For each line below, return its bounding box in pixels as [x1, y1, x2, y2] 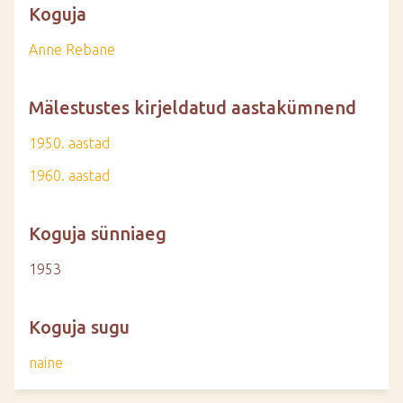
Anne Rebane [29, 41, 115, 58]
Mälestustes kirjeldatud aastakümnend [29, 97, 356, 118]
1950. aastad [29, 135, 110, 151]
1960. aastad [29, 167, 110, 184]
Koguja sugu [29, 317, 130, 337]
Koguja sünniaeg [29, 223, 166, 244]
